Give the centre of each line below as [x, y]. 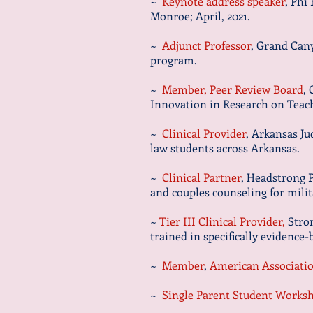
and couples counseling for [219, 192]
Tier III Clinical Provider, [224, 221]
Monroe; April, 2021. [200, 16]
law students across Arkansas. [225, 148]
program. [174, 60]
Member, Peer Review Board [231, 89]
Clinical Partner [200, 177]
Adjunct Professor [205, 45]
